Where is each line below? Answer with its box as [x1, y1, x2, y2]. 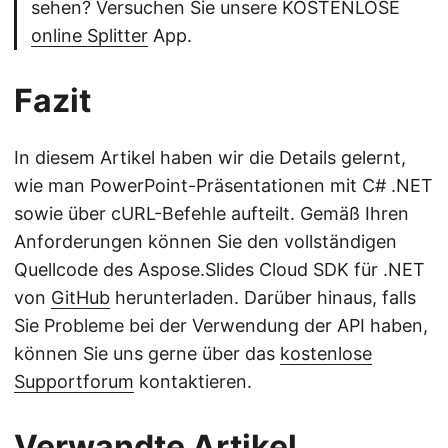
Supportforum [14, 371, 134, 393]
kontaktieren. [134, 371, 252, 393]
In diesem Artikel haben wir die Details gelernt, [14, 147, 406, 169]
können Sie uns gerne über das [14, 343, 280, 365]
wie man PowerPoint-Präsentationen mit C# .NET [14, 175, 433, 197]
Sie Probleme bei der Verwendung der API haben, [14, 315, 428, 337]
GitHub [51, 287, 110, 309]
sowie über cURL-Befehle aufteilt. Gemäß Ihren [14, 203, 409, 225]
